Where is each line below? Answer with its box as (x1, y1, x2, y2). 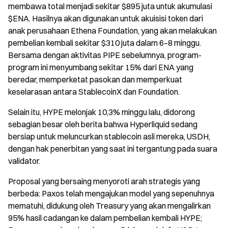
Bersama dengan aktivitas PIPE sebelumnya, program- (8, 49, 202, 60)
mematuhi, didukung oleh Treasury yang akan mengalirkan (8, 200, 211, 211)
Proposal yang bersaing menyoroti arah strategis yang (8, 176, 200, 186)
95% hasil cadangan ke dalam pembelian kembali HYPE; (8, 212, 202, 223)
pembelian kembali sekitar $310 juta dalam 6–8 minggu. (8, 37, 201, 48)
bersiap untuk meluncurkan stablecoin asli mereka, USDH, (8, 131, 210, 141)
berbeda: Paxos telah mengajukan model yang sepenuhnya (8, 188, 214, 198)
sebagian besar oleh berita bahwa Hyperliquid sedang (8, 119, 197, 129)
